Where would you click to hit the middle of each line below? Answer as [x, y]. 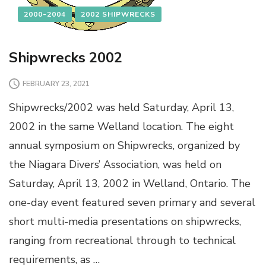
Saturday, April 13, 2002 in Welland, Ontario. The [130, 184]
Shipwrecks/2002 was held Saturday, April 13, [121, 108]
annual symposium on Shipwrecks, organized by [124, 146]
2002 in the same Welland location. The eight [121, 127]
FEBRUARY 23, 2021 [56, 83]
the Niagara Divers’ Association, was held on [115, 165]
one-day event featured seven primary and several [132, 203]
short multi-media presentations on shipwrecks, [125, 222]
